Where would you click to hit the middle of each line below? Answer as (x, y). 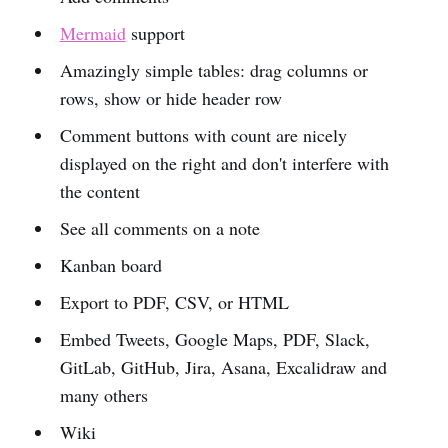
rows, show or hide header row (170, 97)
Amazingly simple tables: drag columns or (213, 69)
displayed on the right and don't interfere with (224, 162)
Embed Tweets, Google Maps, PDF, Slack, (214, 338)
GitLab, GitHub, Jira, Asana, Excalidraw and (223, 366)
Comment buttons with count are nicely (203, 134)
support (155, 32)
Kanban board (110, 264)
